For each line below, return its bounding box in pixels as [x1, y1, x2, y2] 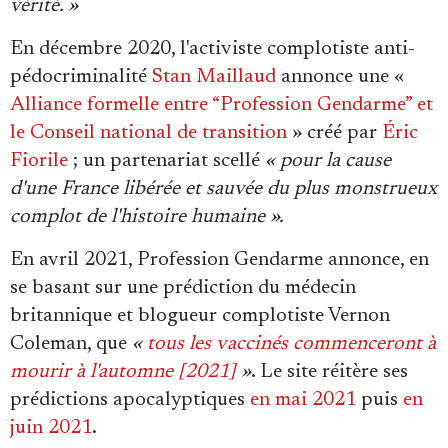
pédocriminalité [10, 67, 152, 88]
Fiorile [10, 151, 68, 172]
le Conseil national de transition [10, 123, 287, 144]
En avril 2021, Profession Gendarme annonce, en [10, 250, 429, 271]
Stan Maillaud [152, 67, 276, 88]
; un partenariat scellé [68, 151, 265, 172]
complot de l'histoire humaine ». [10, 207, 284, 228]
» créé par [287, 123, 382, 144]
